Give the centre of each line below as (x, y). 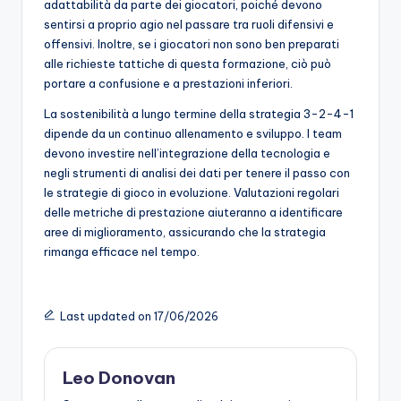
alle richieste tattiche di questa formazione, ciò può (188, 64)
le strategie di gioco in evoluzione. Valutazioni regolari (192, 193)
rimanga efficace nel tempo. (122, 252)
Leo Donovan (119, 378)
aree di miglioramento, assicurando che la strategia (185, 232)
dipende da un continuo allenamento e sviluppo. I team (193, 134)
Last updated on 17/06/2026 (139, 317)
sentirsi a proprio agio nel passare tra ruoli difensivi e (189, 25)
